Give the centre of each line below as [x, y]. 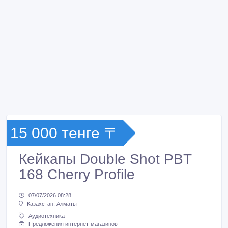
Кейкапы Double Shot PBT [105, 159]
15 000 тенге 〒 [65, 133]
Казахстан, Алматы [52, 204]
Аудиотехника [47, 216]
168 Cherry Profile [77, 174]
